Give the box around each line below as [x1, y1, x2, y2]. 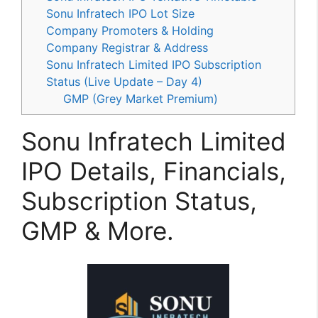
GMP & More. [21, 216, 174, 246]
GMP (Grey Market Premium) [63, 92, 219, 106]
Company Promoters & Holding [46, 23, 214, 38]
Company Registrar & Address [46, 40, 209, 55]
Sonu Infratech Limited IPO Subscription [46, 57, 262, 72]
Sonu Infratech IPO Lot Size [46, 6, 195, 21]
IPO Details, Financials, [21, 156, 286, 187]
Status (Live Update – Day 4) [46, 75, 203, 89]
